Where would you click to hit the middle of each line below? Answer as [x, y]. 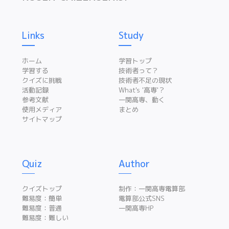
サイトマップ [42, 119]
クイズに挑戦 [42, 80]
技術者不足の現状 [145, 80]
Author [134, 164]
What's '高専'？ [142, 90]
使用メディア [42, 109]
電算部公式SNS [142, 199]
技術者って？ [139, 70]
